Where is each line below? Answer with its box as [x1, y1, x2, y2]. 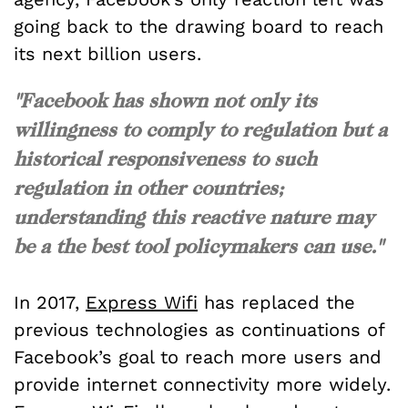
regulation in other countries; [14, 175, 283, 199]
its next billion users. [14, 42, 201, 65]
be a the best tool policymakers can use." [14, 233, 382, 258]
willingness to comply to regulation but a [14, 117, 387, 141]
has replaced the [198, 291, 355, 314]
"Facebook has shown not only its [14, 87, 317, 112]
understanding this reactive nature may [14, 204, 374, 229]
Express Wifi [86, 291, 198, 314]
